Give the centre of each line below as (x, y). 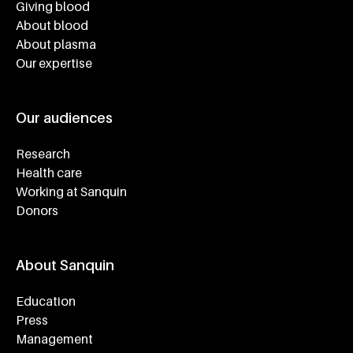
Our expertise (54, 63)
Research (43, 154)
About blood (52, 26)
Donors (37, 211)
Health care (49, 173)
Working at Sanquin (71, 192)
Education (46, 301)
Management (54, 339)
